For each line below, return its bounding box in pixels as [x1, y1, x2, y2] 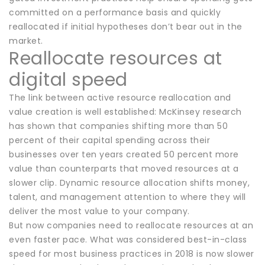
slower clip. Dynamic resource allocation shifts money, [9, 176, 250, 189]
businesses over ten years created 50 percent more [9, 148, 239, 160]
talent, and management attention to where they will [9, 190, 246, 203]
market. [9, 34, 43, 47]
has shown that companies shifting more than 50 [9, 119, 228, 132]
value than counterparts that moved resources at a [9, 162, 239, 174]
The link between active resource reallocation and [9, 91, 231, 104]
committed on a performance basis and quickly [9, 6, 221, 18]
